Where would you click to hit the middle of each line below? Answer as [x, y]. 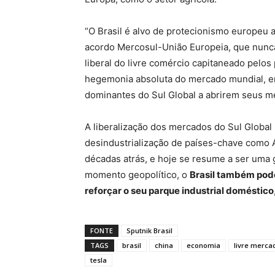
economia [203, 245]
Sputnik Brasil [149, 230]
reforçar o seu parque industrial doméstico [179, 191]
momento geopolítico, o [137, 175]
